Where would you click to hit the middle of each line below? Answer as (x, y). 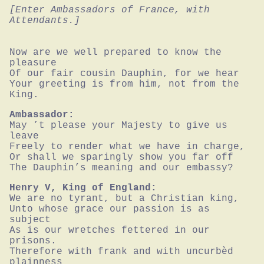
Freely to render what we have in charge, (127, 146)
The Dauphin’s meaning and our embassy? (121, 168)
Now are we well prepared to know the (115, 52)
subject (30, 220)
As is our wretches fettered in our (110, 230)
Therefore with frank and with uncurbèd (121, 251)
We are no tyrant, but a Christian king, (124, 198)
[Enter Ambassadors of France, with (110, 10)
